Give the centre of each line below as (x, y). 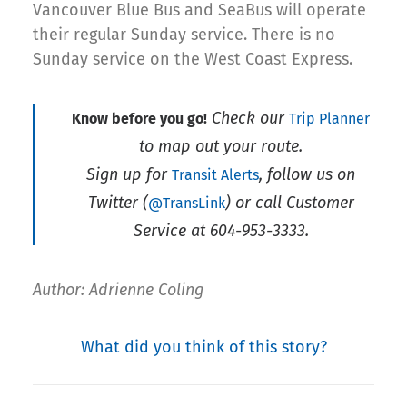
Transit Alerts (215, 175)
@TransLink (186, 203)
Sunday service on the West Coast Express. (193, 60)
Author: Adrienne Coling (118, 290)
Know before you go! (139, 119)
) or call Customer (289, 203)
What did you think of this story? (203, 347)
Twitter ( (118, 203)
